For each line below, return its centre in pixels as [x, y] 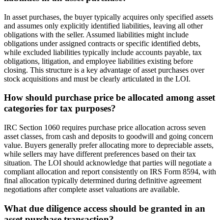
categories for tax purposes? [60, 109]
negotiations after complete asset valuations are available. [92, 190]
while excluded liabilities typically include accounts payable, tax [103, 52]
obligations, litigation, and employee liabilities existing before [98, 61]
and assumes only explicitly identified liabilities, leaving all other [103, 26]
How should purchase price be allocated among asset [110, 98]
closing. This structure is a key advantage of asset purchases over [104, 70]
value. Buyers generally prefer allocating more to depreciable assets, [109, 145]
